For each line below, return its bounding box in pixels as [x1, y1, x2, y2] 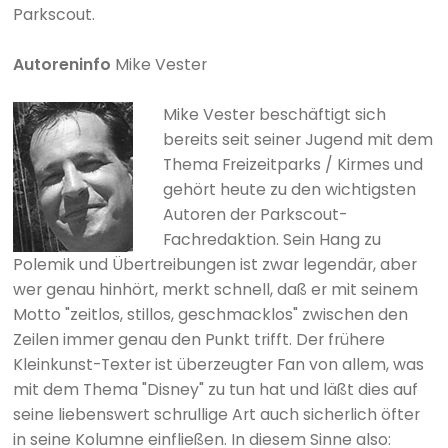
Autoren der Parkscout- [162, 202, 347, 226]
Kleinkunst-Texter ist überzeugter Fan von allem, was [12, 352, 424, 376]
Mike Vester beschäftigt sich [162, 102, 386, 126]
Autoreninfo [12, 52, 111, 76]
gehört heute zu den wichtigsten [162, 177, 416, 201]
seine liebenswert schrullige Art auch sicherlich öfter [12, 402, 420, 426]
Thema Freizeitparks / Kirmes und [162, 152, 423, 176]
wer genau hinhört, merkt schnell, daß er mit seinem [12, 277, 418, 301]
